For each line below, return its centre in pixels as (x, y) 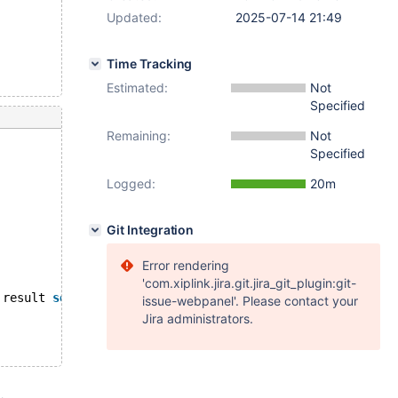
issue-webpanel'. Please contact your (250, 301)
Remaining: (139, 135)
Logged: (131, 183)
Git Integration (151, 230)
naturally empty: (155, 298)
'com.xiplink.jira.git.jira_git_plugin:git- (249, 283)
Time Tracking (150, 64)
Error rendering (186, 265)
